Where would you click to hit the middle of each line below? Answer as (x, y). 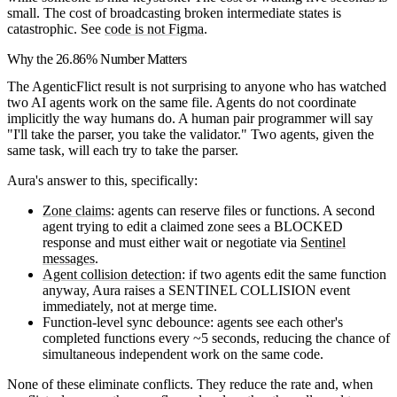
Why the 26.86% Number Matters (97, 58)
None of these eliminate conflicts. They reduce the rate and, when (190, 385)
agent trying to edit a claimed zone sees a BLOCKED (193, 227)
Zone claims (77, 211)
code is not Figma (154, 28)
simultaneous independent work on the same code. (183, 354)
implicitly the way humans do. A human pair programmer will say (190, 119)
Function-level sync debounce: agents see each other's (193, 323)
